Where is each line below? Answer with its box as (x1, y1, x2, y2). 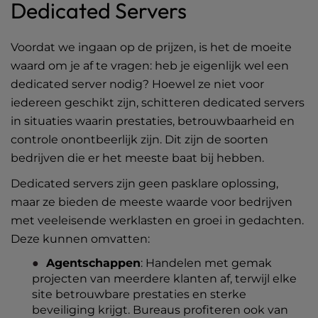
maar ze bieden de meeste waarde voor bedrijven (11, 195, 292, 209)
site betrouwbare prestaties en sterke (32, 287, 246, 301)
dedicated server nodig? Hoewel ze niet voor (11, 77, 264, 91)
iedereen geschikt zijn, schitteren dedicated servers (11, 96, 305, 109)
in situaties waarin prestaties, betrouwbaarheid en (11, 114, 295, 128)
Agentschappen (46, 256, 141, 270)
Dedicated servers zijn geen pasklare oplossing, (11, 177, 278, 190)
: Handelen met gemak (141, 256, 272, 270)
